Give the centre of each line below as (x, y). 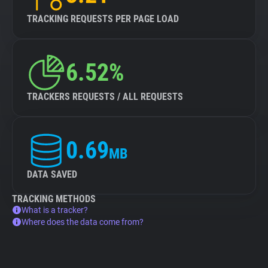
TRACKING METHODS (54, 199)
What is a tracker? (55, 210)
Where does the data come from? (83, 222)
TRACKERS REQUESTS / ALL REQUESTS (105, 97)
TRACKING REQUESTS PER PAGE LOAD (103, 19)
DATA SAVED (52, 174)
